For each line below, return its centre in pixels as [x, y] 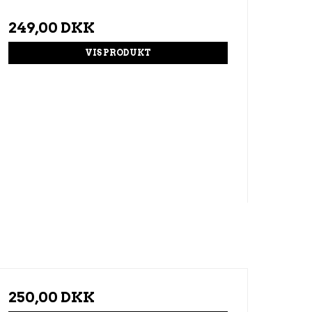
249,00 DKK [51, 27]
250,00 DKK [51, 297]
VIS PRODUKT [118, 52]
